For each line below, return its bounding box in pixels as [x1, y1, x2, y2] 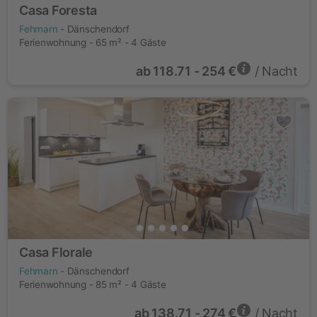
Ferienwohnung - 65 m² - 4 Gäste [19, 37, 166, 48]
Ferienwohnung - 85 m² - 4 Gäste [19, 279, 166, 290]
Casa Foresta [19, 3, 98, 18]
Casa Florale [19, 245, 93, 260]
